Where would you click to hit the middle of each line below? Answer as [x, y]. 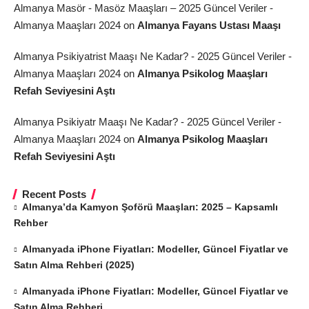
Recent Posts [54, 195]
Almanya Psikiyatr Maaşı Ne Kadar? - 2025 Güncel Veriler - [148, 122]
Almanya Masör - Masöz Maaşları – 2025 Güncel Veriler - [143, 8]
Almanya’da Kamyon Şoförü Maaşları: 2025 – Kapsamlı [150, 207]
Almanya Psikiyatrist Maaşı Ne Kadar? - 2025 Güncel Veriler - [153, 57]
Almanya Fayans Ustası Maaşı [209, 26]
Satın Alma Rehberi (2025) [74, 265]
